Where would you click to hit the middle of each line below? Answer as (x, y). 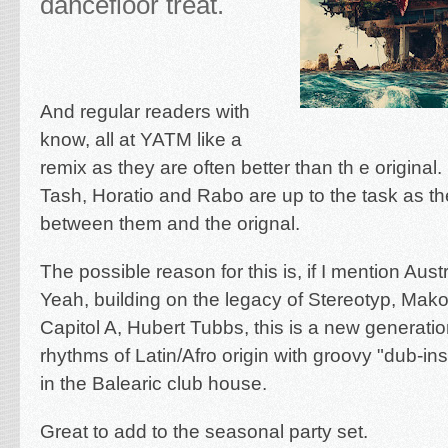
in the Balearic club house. (153, 383)
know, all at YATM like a (141, 139)
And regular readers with (145, 111)
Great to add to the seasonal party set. (204, 431)
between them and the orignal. (170, 223)
